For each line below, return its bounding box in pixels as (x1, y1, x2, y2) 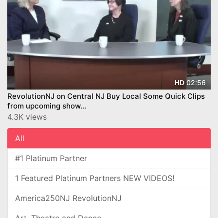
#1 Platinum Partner (15, 153, 87, 163)
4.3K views (7, 111, 47, 122)
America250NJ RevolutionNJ (15, 193, 122, 203)
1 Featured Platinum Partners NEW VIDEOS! (15, 173, 174, 183)
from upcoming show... (7, 101, 86, 110)
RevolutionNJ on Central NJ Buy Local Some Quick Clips (7, 91, 205, 101)
